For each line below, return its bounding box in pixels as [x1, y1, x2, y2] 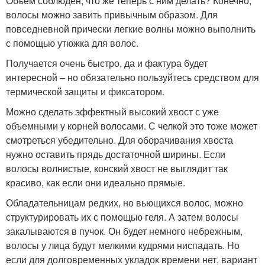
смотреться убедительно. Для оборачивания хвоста [6, 133, 233, 147]
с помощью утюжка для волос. [6, 36, 138, 50]
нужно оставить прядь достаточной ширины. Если [6, 147, 225, 161]
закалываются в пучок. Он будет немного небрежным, [6, 224, 243, 238]
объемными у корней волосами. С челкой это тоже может [6, 119, 257, 132]
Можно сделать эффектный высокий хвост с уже [6, 105, 219, 118]
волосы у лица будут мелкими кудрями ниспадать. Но [6, 238, 240, 252]
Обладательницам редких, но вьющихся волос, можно [6, 196, 243, 209]
